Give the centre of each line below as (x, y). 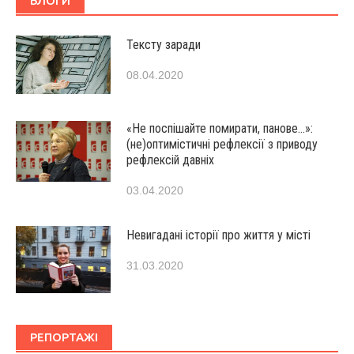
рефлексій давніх (170, 160)
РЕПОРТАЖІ (64, 337)
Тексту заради (164, 45)
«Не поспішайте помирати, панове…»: (220, 129)
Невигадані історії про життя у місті (218, 235)
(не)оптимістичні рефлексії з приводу (222, 145)
